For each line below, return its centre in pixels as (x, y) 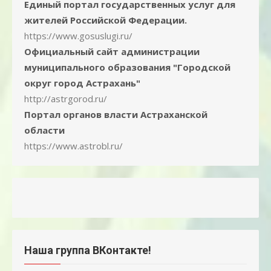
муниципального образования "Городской (127, 67)
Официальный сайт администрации (112, 51)
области (44, 130)
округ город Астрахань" (82, 83)
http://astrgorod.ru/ (66, 99)
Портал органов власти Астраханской (116, 114)
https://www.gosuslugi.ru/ (78, 36)
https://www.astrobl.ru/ (73, 146)
